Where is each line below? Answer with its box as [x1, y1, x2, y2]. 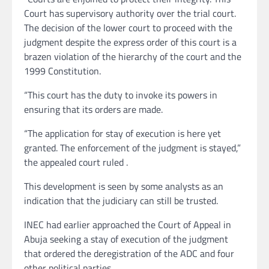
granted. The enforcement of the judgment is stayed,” [24, 141, 241, 156]
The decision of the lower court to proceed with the [24, 20, 232, 35]
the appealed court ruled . [24, 155, 128, 170]
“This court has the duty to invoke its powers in [24, 88, 217, 103]
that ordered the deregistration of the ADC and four [24, 246, 234, 261]
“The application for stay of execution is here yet [24, 126, 221, 141]
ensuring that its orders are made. [24, 102, 163, 117]
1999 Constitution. [24, 64, 101, 79]
